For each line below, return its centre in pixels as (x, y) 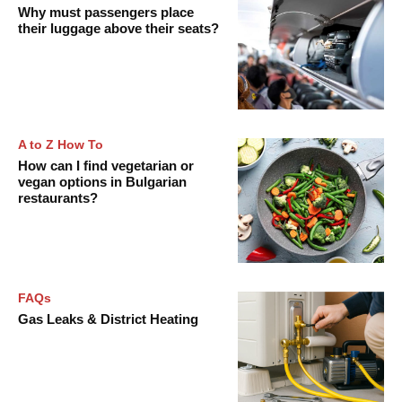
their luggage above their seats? (118, 29)
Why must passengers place (106, 13)
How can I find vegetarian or (106, 165)
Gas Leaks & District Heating (108, 319)
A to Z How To (61, 144)
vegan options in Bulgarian (102, 181)
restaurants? (58, 197)
